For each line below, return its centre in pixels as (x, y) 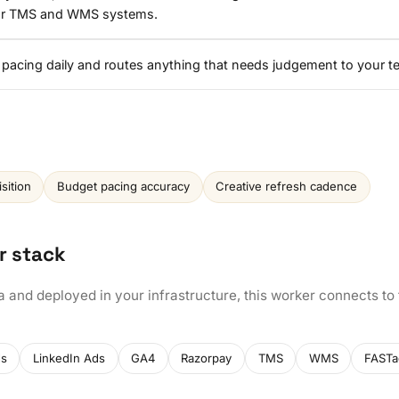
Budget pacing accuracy (123, 187)
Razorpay (207, 358)
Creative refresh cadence (287, 187)
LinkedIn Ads (69, 358)
